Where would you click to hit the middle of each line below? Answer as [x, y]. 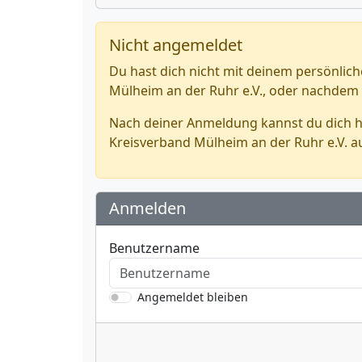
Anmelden [147, 208]
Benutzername [154, 248]
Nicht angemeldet [176, 45]
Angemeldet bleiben [193, 297]
